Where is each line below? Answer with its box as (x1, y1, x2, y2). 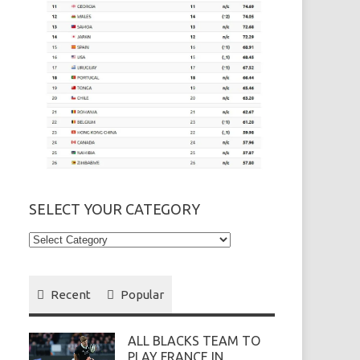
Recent (51, 288, 92, 302)
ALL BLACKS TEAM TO (127, 333, 260, 349)
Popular (121, 288, 165, 302)
